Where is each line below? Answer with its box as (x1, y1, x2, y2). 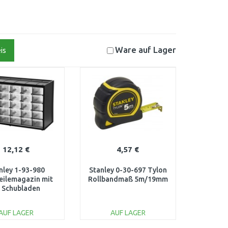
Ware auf (115, 45, 153, 54)
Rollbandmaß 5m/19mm (88, 175, 168, 183)
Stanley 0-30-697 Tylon (89, 166, 167, 174)
